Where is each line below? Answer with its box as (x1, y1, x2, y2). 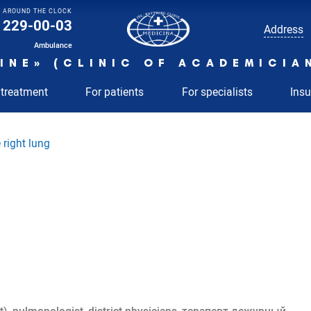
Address (263, 21, 303, 37)
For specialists (181, 84, 253, 100)
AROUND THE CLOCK (3, 7, 73, 15)
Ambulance (34, 40, 73, 51)
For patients (85, 84, 144, 100)
